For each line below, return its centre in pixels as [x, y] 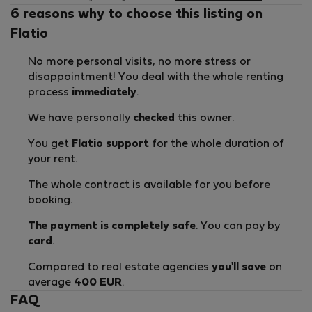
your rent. [53, 160]
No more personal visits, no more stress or [139, 62]
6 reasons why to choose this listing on [136, 15]
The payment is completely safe [112, 227]
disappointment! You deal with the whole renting [156, 78]
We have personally [80, 119]
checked [154, 119]
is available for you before [200, 186]
